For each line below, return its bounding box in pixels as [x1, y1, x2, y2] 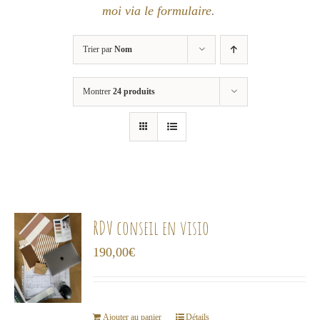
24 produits [112, 86, 155, 97]
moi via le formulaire [101, 4, 211, 19]
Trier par [82, 44, 114, 55]
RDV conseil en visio [93, 215, 210, 241]
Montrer [82, 86, 113, 97]
